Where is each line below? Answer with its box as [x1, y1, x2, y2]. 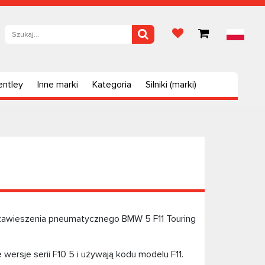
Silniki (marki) [145, 79, 196, 91]
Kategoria [92, 79, 131, 91]
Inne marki [37, 79, 78, 91]
